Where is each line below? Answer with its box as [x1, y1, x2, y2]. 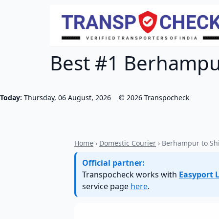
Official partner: [82, 157, 145, 168]
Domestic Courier [99, 138, 156, 148]
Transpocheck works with [82, 169, 179, 180]
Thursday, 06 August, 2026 [24, 93, 111, 102]
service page [82, 181, 131, 192]
